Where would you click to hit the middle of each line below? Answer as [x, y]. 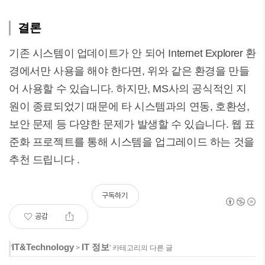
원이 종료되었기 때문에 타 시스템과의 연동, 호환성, [129, 106]
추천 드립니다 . [44, 160]
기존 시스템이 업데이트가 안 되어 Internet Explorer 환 [132, 53]
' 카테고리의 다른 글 [141, 248]
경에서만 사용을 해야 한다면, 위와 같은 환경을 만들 [129, 71]
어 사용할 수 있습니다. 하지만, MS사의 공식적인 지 [128, 89]
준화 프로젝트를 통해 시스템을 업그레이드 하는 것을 [132, 142]
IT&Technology [43, 247]
